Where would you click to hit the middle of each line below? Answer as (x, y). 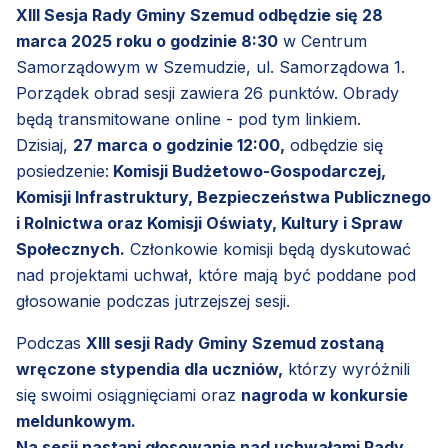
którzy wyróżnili (346, 368)
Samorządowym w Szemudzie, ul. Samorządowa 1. (210, 66)
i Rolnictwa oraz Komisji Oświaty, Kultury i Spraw (209, 222)
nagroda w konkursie (324, 394)
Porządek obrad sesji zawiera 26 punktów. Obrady (207, 92)
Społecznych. (70, 248)
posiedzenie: (62, 170)
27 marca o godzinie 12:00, (179, 144)
